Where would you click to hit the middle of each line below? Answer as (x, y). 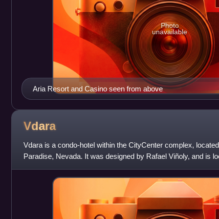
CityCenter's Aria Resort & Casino (78, 167)
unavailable (170, 32)
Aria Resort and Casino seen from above (98, 88)
